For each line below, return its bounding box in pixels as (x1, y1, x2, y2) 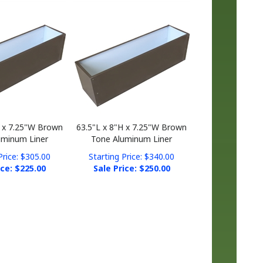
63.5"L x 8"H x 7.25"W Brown (76, 113, 187, 124)
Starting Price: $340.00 (89, 142, 175, 153)
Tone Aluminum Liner (91, 124, 173, 136)
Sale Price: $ (93, 154, 144, 165)
